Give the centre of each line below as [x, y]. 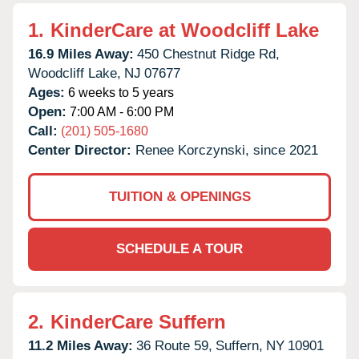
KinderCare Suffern [138, 321]
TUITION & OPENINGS [179, 196]
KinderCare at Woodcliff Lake [185, 30]
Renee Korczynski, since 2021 [227, 150]
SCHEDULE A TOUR [179, 248]
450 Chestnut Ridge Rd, [208, 54]
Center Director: [82, 150]
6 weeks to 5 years [119, 92]
